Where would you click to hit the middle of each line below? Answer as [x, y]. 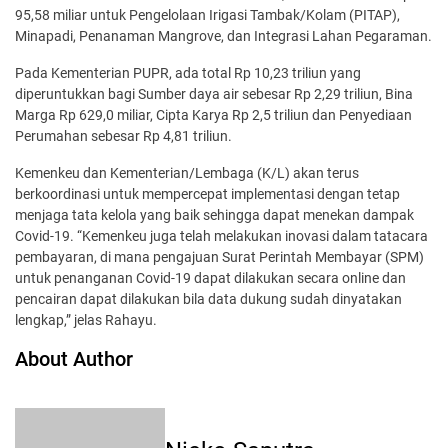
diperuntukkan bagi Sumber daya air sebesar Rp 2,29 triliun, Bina [214, 93]
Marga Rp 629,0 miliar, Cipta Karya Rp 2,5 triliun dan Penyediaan [213, 114]
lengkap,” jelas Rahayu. [86, 319]
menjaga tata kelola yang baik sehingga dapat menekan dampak [214, 214]
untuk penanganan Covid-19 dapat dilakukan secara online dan [210, 277]
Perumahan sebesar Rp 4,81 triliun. [123, 135]
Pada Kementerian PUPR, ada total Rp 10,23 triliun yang [188, 72]
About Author [74, 358]
